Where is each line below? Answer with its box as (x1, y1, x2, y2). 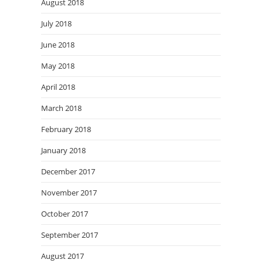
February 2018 (41, 124, 91, 134)
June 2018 (41, 39, 75, 50)
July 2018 (41, 18, 72, 29)
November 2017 (41, 187, 97, 198)
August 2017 (41, 251, 84, 261)
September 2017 (41, 230, 98, 240)
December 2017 (41, 166, 95, 177)
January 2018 (41, 145, 86, 156)
